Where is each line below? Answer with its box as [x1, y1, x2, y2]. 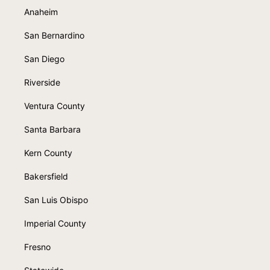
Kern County [24, 147, 72, 158]
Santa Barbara [24, 124, 81, 134]
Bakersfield [24, 171, 68, 181]
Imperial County [24, 218, 86, 228]
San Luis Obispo [24, 194, 88, 205]
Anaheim [24, 6, 58, 17]
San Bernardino [24, 30, 84, 40]
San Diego [24, 53, 64, 64]
